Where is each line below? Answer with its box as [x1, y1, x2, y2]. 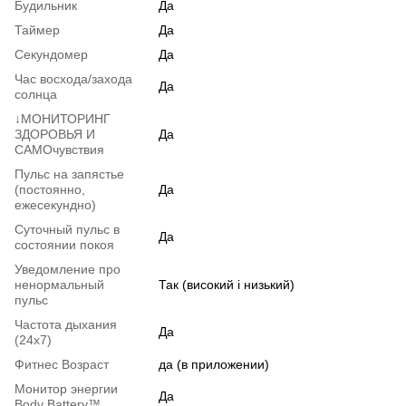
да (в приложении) [159, 357, 269, 372]
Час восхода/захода [14, 72, 132, 87]
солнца [14, 87, 57, 102]
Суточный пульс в [14, 222, 120, 237]
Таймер [14, 23, 60, 38]
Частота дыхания [14, 317, 117, 333]
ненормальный [14, 277, 104, 293]
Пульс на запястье [14, 167, 124, 182]
